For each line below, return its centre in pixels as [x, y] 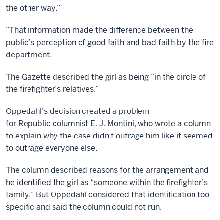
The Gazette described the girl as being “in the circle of [106, 77]
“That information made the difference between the [99, 30]
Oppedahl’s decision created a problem [78, 111]
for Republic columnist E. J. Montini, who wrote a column [108, 124]
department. [30, 55]
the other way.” [33, 8]
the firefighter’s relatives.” [52, 89]
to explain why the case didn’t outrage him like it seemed [109, 136]
